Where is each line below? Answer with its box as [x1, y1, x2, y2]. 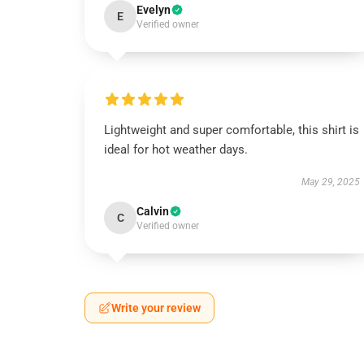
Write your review [111, 301, 201, 314]
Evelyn [136, 3, 171, 16]
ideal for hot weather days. [104, 142, 248, 157]
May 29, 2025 [301, 176, 360, 188]
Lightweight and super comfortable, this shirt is [104, 123, 359, 137]
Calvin [136, 205, 169, 218]
